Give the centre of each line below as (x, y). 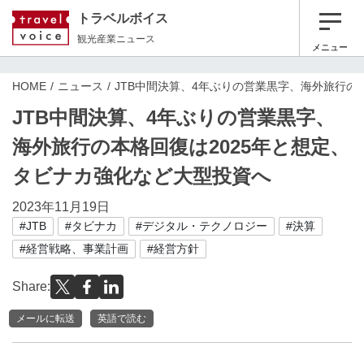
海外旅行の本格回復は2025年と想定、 (181, 147)
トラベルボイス (123, 18)
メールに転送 (45, 318)
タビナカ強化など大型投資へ (142, 176)
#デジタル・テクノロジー (201, 226)
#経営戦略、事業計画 (74, 249)
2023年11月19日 (61, 207)
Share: (31, 286)
